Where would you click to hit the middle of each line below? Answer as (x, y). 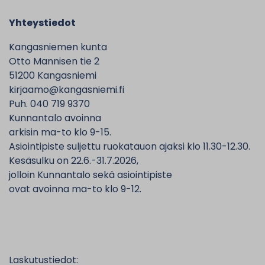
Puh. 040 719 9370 (49, 104)
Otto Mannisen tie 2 (54, 62)
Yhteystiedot (42, 23)
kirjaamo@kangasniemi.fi (67, 90)
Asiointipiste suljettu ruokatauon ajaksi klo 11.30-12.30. (130, 147)
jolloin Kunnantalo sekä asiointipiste (91, 175)
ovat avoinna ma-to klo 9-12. (75, 189)
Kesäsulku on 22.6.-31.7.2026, (74, 161)
